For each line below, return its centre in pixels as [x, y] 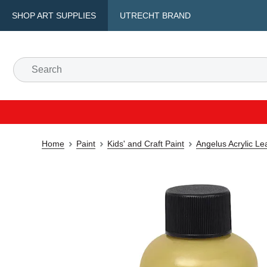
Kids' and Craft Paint [146, 144]
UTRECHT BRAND [155, 15]
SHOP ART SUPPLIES [54, 15]
